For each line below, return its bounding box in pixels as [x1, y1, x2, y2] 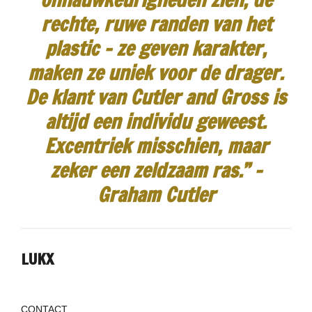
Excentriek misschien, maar [44, 132, 268, 159]
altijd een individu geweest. [45, 107, 267, 135]
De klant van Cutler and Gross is [26, 83, 286, 111]
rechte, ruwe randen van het [40, 10, 272, 38]
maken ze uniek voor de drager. [28, 58, 284, 86]
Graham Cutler [97, 180, 215, 208]
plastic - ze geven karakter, [45, 34, 267, 62]
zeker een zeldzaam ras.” [50, 156, 249, 184]
